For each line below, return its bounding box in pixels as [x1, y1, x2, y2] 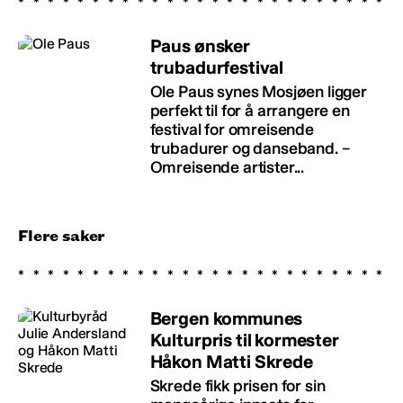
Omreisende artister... [149, 157, 305, 177]
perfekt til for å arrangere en [149, 100, 350, 121]
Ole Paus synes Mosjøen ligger [149, 81, 368, 102]
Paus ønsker [149, 34, 250, 57]
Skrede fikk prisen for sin [149, 375, 326, 396]
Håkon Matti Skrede [149, 350, 313, 372]
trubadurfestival [149, 56, 284, 78]
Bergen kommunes [149, 307, 303, 329]
